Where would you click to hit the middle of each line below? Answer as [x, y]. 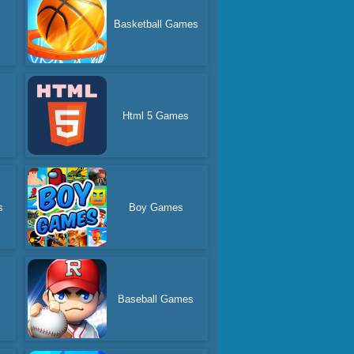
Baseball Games [156, 299]
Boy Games [156, 207]
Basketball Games [156, 24]
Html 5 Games [156, 115]
